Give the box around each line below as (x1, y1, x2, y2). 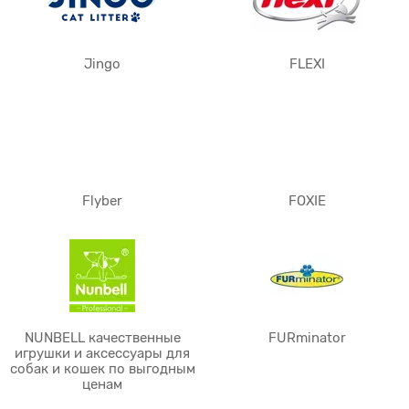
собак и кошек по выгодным (9, 362, 195, 376)
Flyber (82, 194, 122, 208)
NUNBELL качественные (24, 330, 181, 345)
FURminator (267, 330, 346, 345)
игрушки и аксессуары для (15, 346, 190, 361)
